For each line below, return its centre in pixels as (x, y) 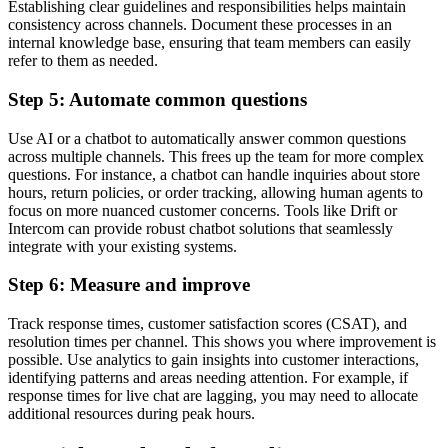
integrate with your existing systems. (122, 246)
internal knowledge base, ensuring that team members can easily (209, 43)
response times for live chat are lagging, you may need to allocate (213, 396)
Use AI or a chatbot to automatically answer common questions (207, 138)
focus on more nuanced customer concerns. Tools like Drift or (202, 210)
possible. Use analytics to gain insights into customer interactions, (213, 360)
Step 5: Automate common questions (157, 99)
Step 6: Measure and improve (129, 285)
